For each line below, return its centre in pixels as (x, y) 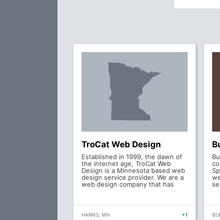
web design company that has (128, 184)
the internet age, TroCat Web (126, 164)
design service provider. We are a (133, 177)
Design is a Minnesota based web (133, 170)
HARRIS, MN (96, 215)
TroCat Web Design (121, 144)
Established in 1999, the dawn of (132, 157)
